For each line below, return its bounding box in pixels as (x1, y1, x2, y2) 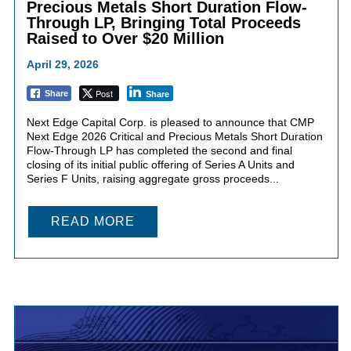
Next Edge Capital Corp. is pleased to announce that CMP (26, 115, 314, 128)
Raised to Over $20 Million (26, 29, 224, 47)
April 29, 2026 (26, 57, 99, 71)
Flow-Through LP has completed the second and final (26, 143, 292, 157)
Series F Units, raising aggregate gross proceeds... (26, 172, 279, 185)
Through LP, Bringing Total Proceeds (26, 13, 301, 31)
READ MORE (50, 214, 135, 228)
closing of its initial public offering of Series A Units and (26, 157, 295, 171)
